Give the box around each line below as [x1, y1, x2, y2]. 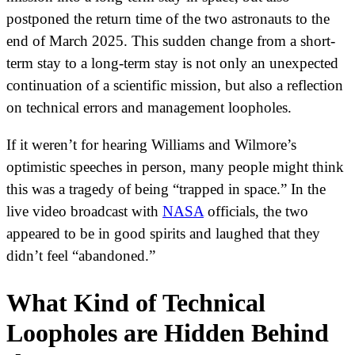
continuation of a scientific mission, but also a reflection [6, 76, 343, 94]
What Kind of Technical [6, 288, 265, 318]
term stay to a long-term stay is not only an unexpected [6, 54, 338, 71]
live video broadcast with [6, 202, 162, 219]
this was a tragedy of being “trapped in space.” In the [6, 180, 326, 197]
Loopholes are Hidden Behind [6, 319, 329, 348]
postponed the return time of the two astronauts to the [6, 10, 330, 27]
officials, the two [204, 202, 308, 219]
